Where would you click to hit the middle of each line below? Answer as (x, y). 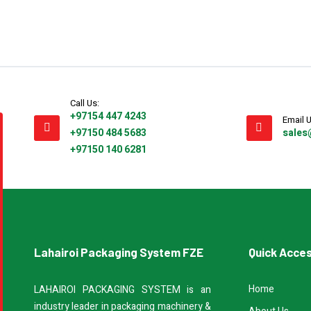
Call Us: (85, 103)
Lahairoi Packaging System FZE (119, 252)
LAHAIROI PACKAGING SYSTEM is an (123, 290)
